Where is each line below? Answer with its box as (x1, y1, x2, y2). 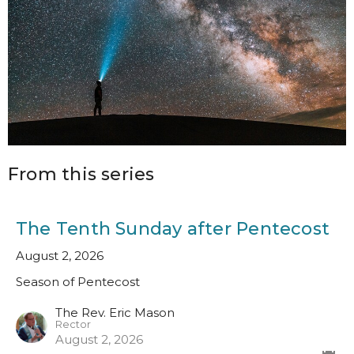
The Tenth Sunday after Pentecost (16, 217, 330, 239)
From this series (8, 164, 155, 186)
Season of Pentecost (16, 273, 140, 289)
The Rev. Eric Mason (55, 304, 175, 320)
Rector (55, 318, 91, 330)
